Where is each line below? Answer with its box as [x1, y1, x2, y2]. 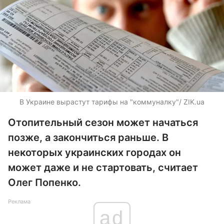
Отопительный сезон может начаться [8, 116, 198, 128]
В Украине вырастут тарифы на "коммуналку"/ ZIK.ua [19, 97, 204, 106]
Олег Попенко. [8, 176, 81, 188]
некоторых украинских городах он [8, 146, 181, 158]
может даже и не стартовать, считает [8, 161, 198, 173]
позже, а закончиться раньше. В [8, 131, 168, 143]
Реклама [8, 198, 30, 205]
